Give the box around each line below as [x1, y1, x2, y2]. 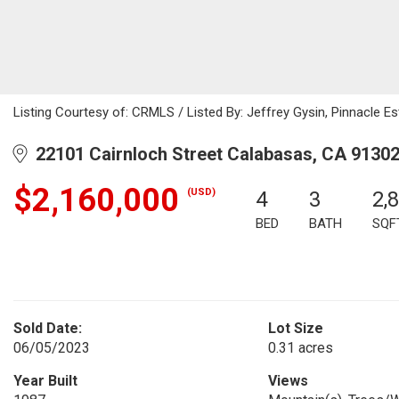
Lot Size [267, 320, 323, 337]
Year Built [13, 372, 77, 389]
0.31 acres [267, 339, 333, 356]
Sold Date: [13, 320, 82, 337]
